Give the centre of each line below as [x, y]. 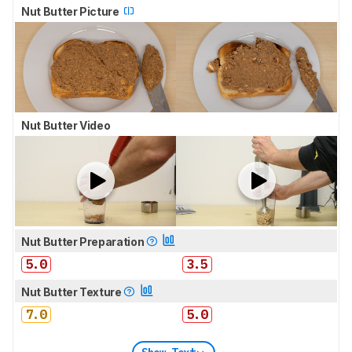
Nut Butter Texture [73, 292]
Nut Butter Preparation [84, 242]
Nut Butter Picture [71, 11]
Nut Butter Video [67, 125]
